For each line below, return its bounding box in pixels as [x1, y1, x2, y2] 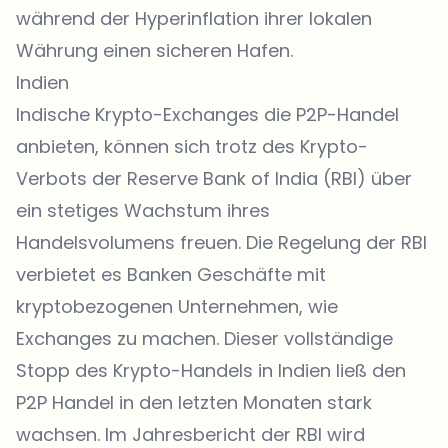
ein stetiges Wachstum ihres [16, 198, 270, 223]
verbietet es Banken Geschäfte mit [16, 262, 326, 287]
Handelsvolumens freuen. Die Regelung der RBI [16, 230, 427, 255]
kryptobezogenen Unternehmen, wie [16, 294, 338, 319]
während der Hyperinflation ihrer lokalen [16, 6, 372, 31]
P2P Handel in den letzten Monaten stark [16, 390, 372, 415]
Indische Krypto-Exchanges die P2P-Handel [16, 102, 399, 127]
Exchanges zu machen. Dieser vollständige [16, 326, 393, 351]
